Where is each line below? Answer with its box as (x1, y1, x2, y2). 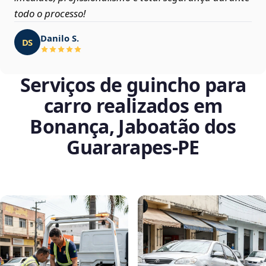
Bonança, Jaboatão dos (30, 113, 236, 140)
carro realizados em (43, 93, 223, 119)
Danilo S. (40, 31, 79, 44)
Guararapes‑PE (66, 134, 199, 160)
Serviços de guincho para (20, 72, 246, 98)
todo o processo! (14, 7, 85, 21)
